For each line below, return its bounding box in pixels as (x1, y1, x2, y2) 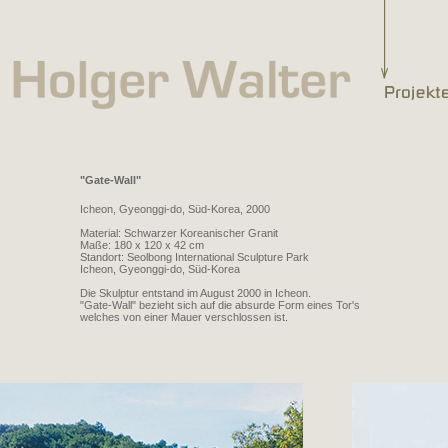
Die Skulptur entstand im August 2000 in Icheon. (80, 287, 311, 299)
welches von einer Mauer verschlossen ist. (80, 311, 288, 323)
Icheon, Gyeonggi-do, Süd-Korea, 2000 (80, 203, 270, 215)
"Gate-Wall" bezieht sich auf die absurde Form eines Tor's (80, 299, 360, 311)
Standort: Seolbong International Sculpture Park (80, 251, 309, 263)
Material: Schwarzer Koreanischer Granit (80, 227, 278, 239)
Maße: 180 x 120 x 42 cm (80, 239, 204, 251)
